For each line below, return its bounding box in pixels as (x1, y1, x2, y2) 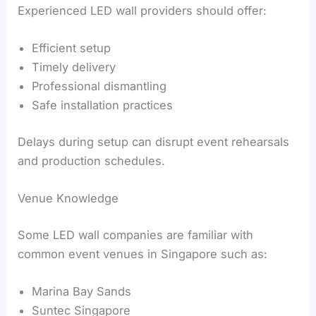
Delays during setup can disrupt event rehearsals (18, 134, 290, 149)
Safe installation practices (32, 98, 174, 113)
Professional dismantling (32, 79, 167, 94)
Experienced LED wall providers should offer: (18, 3, 267, 18)
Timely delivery (32, 60, 116, 75)
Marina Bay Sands (32, 284, 132, 298)
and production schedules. (18, 153, 166, 168)
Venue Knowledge (18, 190, 119, 205)
